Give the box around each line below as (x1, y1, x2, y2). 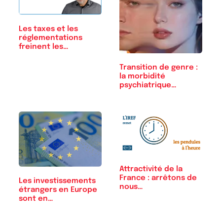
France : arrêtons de (119, 174, 197, 183)
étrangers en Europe (19, 186, 97, 194)
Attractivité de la (119, 165, 183, 174)
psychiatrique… (119, 81, 177, 89)
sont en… (19, 195, 53, 203)
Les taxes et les (19, 25, 78, 34)
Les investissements (19, 177, 96, 185)
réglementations (19, 34, 82, 42)
